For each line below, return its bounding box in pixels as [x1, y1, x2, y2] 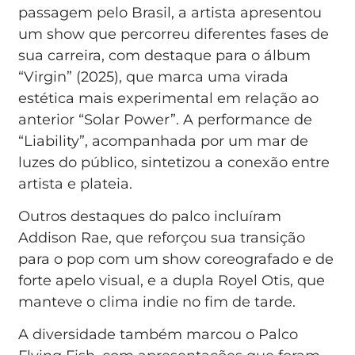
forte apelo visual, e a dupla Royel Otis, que [18, 271, 326, 289]
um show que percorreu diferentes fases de [18, 25, 330, 43]
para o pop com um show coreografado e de [18, 250, 334, 268]
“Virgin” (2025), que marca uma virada [18, 67, 289, 86]
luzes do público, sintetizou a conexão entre [18, 153, 330, 171]
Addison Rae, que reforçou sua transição [18, 228, 306, 246]
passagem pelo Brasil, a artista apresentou [18, 3, 323, 21]
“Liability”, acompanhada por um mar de [18, 132, 309, 150]
